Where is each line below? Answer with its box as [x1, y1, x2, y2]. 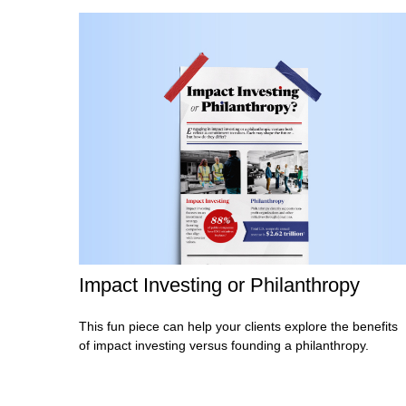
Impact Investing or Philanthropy [79, 274, 360, 297]
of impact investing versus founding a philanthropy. [79, 338, 369, 353]
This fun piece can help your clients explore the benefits [79, 319, 398, 334]
